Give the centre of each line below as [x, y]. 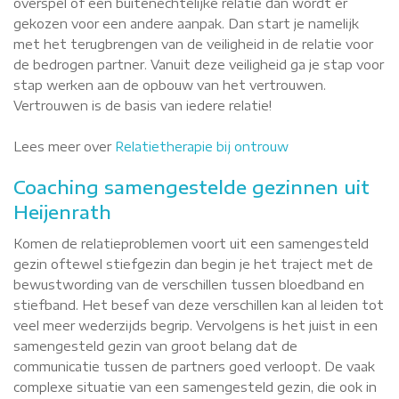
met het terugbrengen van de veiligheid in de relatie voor [193, 44]
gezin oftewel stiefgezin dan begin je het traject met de [193, 264]
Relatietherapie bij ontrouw [202, 147]
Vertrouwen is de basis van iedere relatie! [142, 106]
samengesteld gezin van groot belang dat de [155, 346]
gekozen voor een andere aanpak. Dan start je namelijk [186, 24]
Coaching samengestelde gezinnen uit [191, 187]
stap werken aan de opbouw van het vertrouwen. [170, 85]
